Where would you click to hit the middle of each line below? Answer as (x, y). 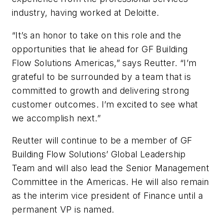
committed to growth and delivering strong (101, 90)
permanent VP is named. (63, 210)
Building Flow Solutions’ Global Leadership (99, 154)
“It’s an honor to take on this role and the (97, 35)
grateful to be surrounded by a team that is (102, 76)
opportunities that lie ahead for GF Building (100, 49)
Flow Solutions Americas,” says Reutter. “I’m (104, 63)
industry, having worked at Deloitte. (86, 12)
